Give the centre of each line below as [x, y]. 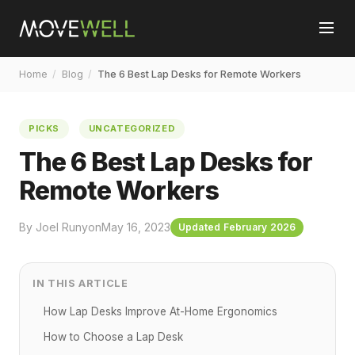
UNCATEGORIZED [132, 128]
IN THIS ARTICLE [80, 283]
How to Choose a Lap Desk [113, 336]
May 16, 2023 [136, 227]
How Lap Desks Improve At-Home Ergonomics [160, 311]
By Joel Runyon [60, 227]
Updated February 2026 [237, 227]
